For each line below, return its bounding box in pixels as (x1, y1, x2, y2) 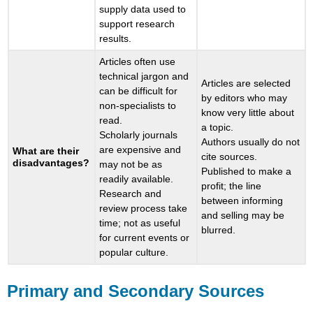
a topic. (201, 122, 234, 133)
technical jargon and (99, 71, 189, 82)
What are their (13, 145, 80, 157)
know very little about (201, 107, 295, 119)
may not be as (99, 159, 163, 170)
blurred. (201, 224, 236, 236)
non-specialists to (99, 100, 177, 112)
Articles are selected (201, 78, 291, 89)
